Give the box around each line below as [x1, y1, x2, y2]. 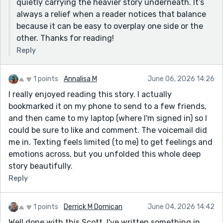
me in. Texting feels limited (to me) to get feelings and [8, 137, 213, 147]
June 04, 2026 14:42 [147, 202, 215, 211]
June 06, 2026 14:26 [147, 74, 215, 83]
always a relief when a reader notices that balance [16, 9, 206, 19]
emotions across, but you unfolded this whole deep [8, 149, 201, 159]
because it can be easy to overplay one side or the [16, 21, 203, 31]
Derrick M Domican [64, 202, 122, 211]
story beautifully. [8, 161, 73, 171]
